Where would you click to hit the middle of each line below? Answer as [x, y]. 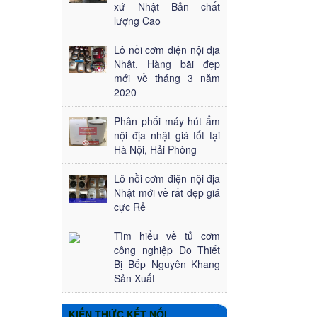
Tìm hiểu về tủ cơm [167, 235]
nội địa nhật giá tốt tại [167, 135]
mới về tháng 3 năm [167, 77]
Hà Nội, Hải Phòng [156, 149]
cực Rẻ [130, 206]
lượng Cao [138, 20]
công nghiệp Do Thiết [167, 249]
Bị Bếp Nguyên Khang [167, 264]
